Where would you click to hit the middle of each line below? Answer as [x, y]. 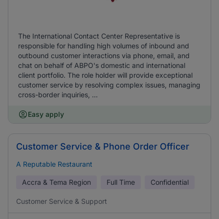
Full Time [121, 182]
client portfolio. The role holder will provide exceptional [105, 75]
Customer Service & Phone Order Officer [103, 146]
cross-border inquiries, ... [58, 95]
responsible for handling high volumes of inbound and [104, 46]
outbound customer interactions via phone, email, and [104, 55]
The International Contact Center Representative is [99, 36]
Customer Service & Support [62, 201]
